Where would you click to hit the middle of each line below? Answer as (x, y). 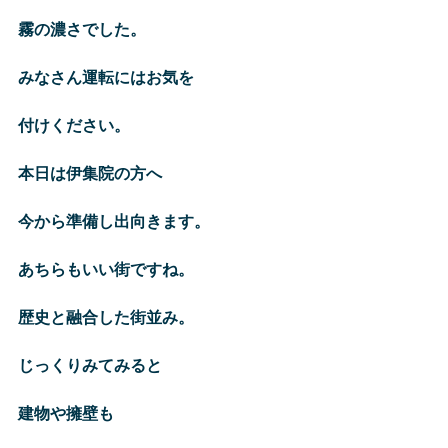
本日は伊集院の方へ (90, 172)
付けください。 (74, 124)
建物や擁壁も (66, 412)
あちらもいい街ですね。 (106, 268)
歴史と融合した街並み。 (106, 316)
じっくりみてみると (90, 364)
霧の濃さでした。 (82, 28)
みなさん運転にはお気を (106, 76)
